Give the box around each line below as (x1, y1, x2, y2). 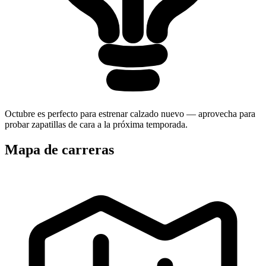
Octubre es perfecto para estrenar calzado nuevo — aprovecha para (5, 109, 255, 119)
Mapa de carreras (5, 141, 114, 157)
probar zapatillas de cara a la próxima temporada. (5, 119, 188, 130)
